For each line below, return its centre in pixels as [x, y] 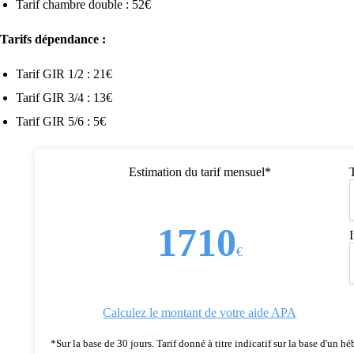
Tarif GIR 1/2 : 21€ [64, 74]
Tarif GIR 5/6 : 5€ [61, 121]
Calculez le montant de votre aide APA [200, 313]
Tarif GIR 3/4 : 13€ [64, 98]
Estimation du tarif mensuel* [200, 172]
